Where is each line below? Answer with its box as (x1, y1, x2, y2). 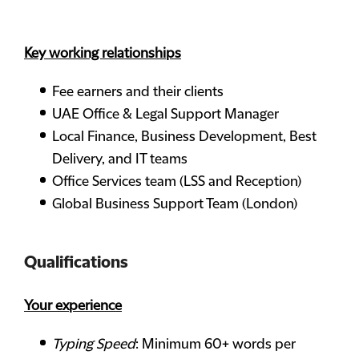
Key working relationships (24, 46, 181, 62)
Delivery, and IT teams (52, 151, 188, 167)
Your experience (24, 298, 122, 314)
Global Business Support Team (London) (52, 196, 297, 212)
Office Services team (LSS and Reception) (52, 174, 301, 190)
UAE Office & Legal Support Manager (52, 107, 279, 123)
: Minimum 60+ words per (135, 337, 296, 353)
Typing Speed (52, 337, 135, 353)
